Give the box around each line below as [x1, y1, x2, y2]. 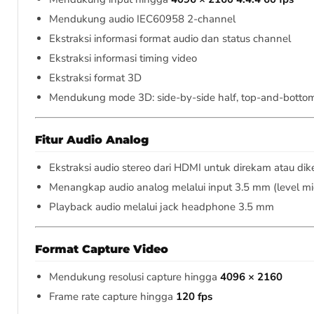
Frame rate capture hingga [49, 289, 176, 304]
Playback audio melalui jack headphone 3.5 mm [49, 200, 274, 214]
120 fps [176, 289, 212, 304]
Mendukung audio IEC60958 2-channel [49, 12, 235, 27]
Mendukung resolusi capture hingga [49, 270, 220, 285]
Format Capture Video [35, 243, 168, 257]
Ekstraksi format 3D [49, 71, 142, 86]
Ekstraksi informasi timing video [49, 51, 197, 66]
